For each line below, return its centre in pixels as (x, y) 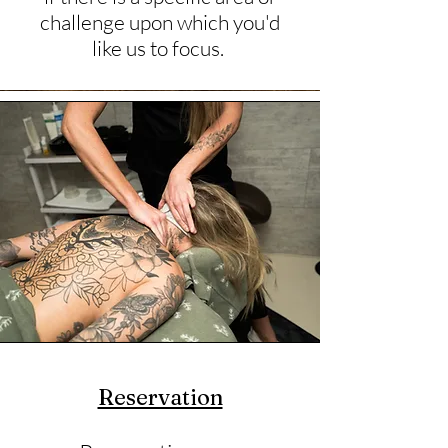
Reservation (160, 396)
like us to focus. (160, 47)
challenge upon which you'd (160, 21)
